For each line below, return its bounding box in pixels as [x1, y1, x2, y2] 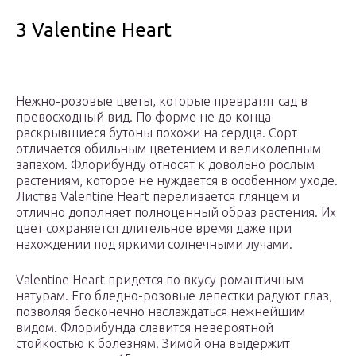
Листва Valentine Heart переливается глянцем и [16, 189, 300, 204]
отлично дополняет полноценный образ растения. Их [16, 205, 336, 220]
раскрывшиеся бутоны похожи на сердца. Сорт [16, 126, 297, 141]
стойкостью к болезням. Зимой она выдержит [16, 336, 290, 351]
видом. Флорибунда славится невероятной [16, 320, 273, 335]
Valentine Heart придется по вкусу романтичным [16, 273, 304, 288]
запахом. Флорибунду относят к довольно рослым [16, 157, 315, 172]
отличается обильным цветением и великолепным [16, 141, 321, 157]
